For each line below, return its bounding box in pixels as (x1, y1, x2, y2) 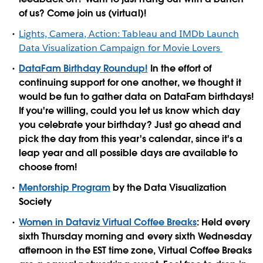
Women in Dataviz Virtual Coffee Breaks (19, 216, 197, 229)
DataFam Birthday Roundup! (19, 62, 148, 75)
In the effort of (147, 62, 211, 75)
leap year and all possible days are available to (19, 147, 238, 159)
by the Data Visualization (110, 181, 227, 194)
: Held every (196, 216, 250, 229)
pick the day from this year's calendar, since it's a (19, 133, 242, 145)
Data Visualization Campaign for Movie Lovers (19, 41, 222, 54)
